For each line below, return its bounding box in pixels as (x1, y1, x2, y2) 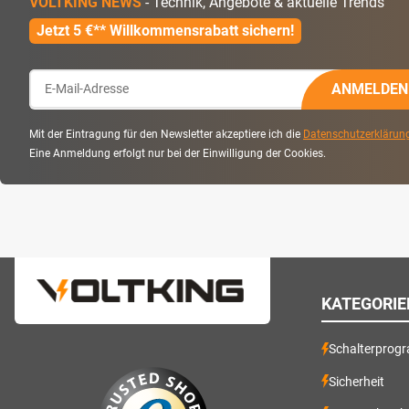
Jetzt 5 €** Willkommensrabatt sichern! (37, 21, 294, 39)
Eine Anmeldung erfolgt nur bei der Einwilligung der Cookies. (29, 146, 326, 160)
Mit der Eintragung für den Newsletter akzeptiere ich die (29, 127, 303, 141)
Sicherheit (329, 373, 384, 389)
